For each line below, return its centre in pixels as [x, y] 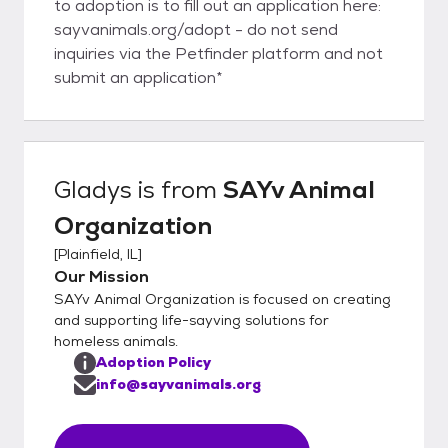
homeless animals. [116, 340]
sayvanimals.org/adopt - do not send [196, 29]
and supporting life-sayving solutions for [191, 319]
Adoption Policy [153, 361]
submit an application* [138, 77]
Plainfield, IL [98, 253]
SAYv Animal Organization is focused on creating [222, 298]
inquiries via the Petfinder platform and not [218, 53]
